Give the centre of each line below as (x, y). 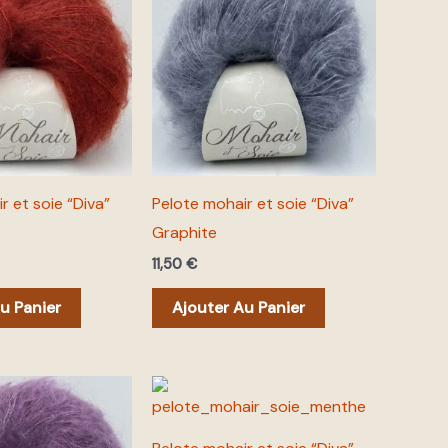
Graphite (184, 232)
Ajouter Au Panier (238, 307)
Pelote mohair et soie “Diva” (253, 203)
